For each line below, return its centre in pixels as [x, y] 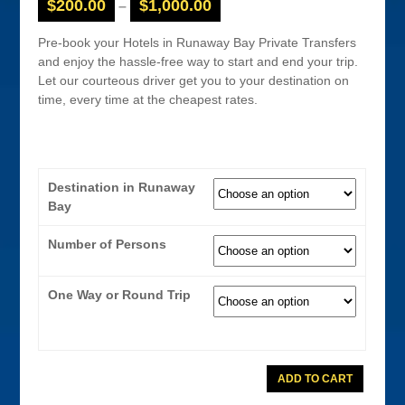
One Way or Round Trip [120, 295]
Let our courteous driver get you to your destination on [194, 80]
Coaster [288, 393]
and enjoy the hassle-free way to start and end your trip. [198, 61]
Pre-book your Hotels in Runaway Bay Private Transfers [198, 42]
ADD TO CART [315, 378]
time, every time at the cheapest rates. [148, 99]
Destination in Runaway [122, 187]
